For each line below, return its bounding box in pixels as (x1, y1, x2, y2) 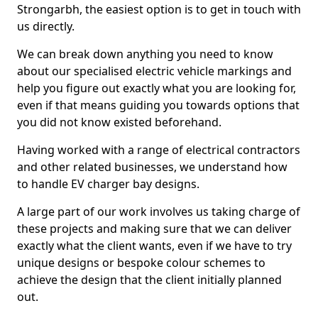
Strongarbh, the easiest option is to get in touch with (17, 1, 301, 17)
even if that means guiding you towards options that (17, 97, 300, 113)
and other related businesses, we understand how (17, 159, 287, 175)
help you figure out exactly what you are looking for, (17, 80, 296, 96)
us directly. (17, 18, 75, 34)
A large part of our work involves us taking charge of (17, 204, 300, 219)
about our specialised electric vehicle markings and (17, 63, 292, 79)
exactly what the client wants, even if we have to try (17, 238, 292, 253)
